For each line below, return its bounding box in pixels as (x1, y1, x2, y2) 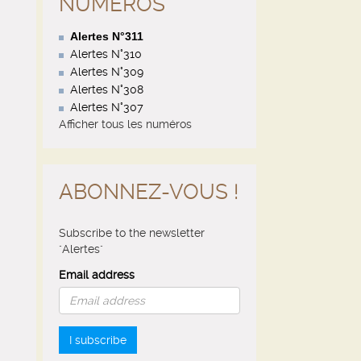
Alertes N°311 (70, 30, 143, 43)
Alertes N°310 (70, 48, 142, 60)
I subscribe (69, 334, 127, 346)
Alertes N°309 (70, 65, 143, 78)
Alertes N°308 (70, 83, 143, 96)
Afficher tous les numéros (59, 118, 192, 131)
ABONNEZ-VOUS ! (59, 180, 239, 204)
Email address (59, 268, 135, 281)
